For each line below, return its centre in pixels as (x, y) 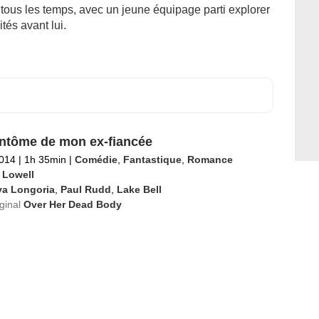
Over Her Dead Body (72, 204)
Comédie (96, 159)
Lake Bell (139, 189)
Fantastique (152, 159)
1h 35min (45, 159)
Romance (210, 159)
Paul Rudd (85, 189)
